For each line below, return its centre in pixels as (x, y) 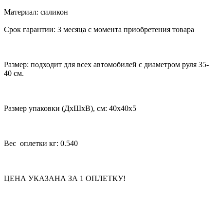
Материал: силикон (36, 12)
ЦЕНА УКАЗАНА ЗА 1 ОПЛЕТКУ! (65, 178)
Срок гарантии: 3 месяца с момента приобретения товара (99, 29)
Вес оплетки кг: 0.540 (41, 143)
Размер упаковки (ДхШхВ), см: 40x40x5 (70, 108)
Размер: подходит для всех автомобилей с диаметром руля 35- (106, 64)
